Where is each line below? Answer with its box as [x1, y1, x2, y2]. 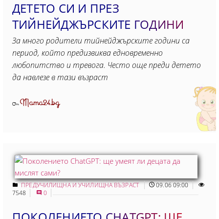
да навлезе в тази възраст [12, 71, 108, 83]
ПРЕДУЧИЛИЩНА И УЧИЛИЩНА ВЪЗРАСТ [21, 180, 141, 189]
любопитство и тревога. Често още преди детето [12, 59, 201, 70]
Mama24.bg [20, 95, 60, 110]
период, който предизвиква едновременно [12, 47, 163, 58]
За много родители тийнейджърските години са [12, 35, 190, 46]
